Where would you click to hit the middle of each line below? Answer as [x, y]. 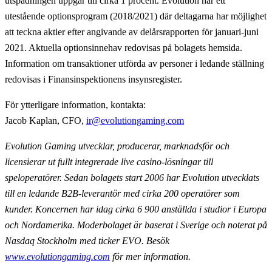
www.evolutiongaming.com [57, 257]
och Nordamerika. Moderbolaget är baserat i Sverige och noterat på [136, 225]
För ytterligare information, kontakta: [75, 105]
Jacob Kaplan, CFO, [46, 121]
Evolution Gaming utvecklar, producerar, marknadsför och [117, 146]
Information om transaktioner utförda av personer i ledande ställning [134, 64]
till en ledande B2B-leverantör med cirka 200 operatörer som [122, 194]
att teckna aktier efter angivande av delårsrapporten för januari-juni [132, 32]
